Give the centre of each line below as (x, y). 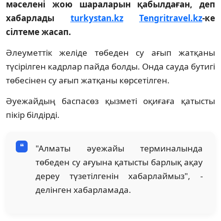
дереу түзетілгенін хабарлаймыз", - (119, 176)
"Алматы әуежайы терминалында (119, 148)
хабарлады (38, 18)
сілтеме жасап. (38, 32)
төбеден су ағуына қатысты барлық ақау (119, 162)
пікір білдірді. (33, 114)
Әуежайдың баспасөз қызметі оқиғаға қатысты (110, 101)
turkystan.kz (97, 18)
